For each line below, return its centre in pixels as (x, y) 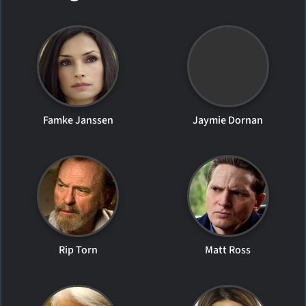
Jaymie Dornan (228, 120)
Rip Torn (78, 250)
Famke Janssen (78, 120)
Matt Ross (228, 250)
